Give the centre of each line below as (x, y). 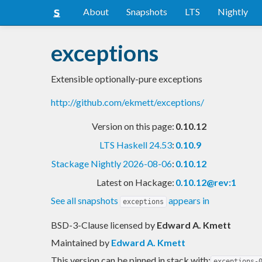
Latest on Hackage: (135, 182)
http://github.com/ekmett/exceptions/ (127, 102)
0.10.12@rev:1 (206, 182)
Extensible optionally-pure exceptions (127, 78)
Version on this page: (133, 126)
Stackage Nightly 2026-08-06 (112, 163)
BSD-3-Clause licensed (98, 225)
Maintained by (81, 242)
